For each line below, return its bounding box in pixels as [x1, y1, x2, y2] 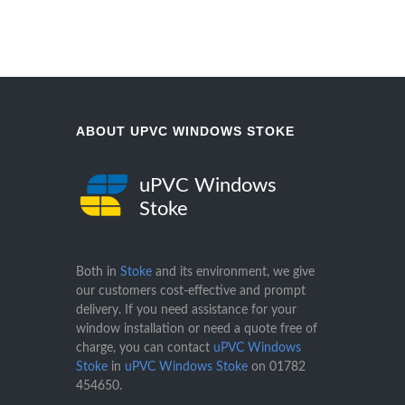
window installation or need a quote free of [76, 323, 317, 336]
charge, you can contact [76, 342, 213, 355]
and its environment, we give [152, 266, 315, 279]
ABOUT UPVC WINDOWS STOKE [76, 124, 295, 139]
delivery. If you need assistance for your [76, 304, 297, 317]
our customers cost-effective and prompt [76, 285, 306, 298]
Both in [76, 266, 120, 279]
